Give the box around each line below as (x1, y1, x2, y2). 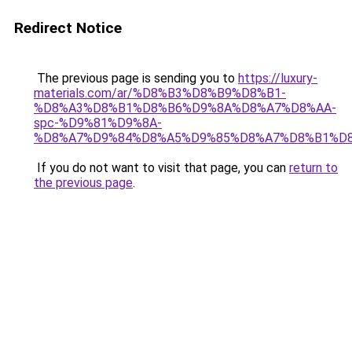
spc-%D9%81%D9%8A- (34, 115, 162, 130)
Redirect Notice (14, 19, 122, 37)
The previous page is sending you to (34, 71, 238, 86)
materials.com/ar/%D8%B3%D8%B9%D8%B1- (34, 86, 286, 101)
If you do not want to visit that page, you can (34, 160, 289, 175)
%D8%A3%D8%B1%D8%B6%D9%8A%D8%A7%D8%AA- (34, 101, 336, 115)
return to (289, 160, 338, 175)
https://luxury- (238, 71, 317, 86)
